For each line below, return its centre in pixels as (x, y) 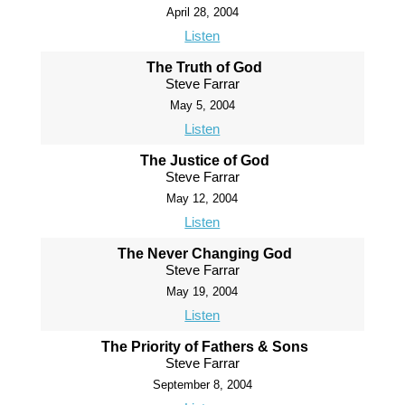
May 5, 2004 (202, 105)
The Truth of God (205, 67)
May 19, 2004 (202, 292)
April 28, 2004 (202, 12)
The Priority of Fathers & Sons (204, 347)
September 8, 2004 (202, 385)
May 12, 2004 (202, 198)
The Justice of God (204, 160)
